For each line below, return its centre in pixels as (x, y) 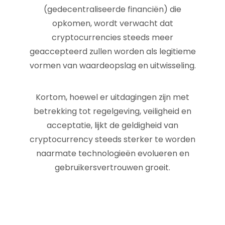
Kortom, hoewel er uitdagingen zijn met (113, 97)
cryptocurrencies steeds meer (113, 37)
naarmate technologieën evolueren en (113, 153)
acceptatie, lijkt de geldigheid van (113, 125)
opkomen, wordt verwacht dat (113, 23)
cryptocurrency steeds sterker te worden (113, 139)
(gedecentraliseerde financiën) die (113, 9)
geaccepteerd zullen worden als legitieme (113, 51)
